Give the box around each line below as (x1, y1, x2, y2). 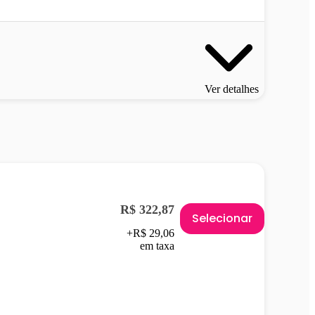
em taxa (140, 240, 174, 252)
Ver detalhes (205, 83, 259, 96)
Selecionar (192, 210, 252, 227)
